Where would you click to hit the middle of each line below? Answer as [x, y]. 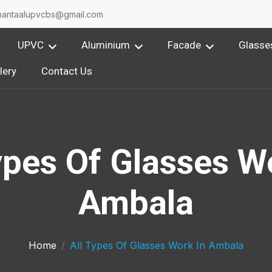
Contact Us [67, 71]
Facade [185, 45]
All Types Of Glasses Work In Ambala [157, 245]
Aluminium [106, 45]
